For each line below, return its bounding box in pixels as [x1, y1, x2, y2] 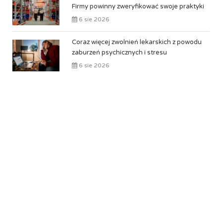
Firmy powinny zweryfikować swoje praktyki [72, 2, 204, 10]
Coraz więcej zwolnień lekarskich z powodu [72, 38, 202, 46]
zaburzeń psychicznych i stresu [72, 49, 167, 56]
